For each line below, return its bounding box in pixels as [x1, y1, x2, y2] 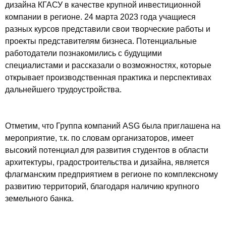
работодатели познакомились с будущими [5, 49, 162, 58]
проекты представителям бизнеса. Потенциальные [5, 37, 197, 45]
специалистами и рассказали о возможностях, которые [5, 61, 211, 70]
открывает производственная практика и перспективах [5, 73, 211, 82]
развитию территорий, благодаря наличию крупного [5, 182, 199, 191]
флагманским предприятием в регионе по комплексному [5, 170, 218, 179]
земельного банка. [5, 194, 74, 203]
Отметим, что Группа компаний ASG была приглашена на [5, 122, 220, 130]
